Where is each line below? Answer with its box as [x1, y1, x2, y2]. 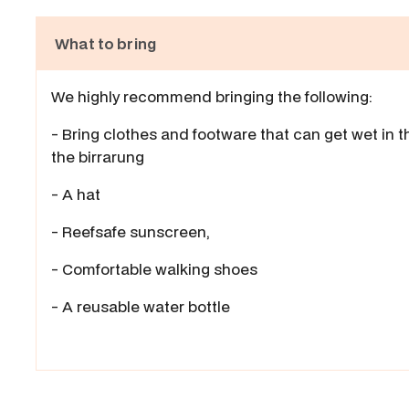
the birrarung [51, 146, 144, 168]
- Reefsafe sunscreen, [51, 221, 214, 243]
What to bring [55, 33, 156, 55]
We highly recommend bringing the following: [51, 86, 376, 108]
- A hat [51, 184, 100, 205]
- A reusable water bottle [51, 296, 230, 318]
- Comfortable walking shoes [51, 258, 257, 280]
